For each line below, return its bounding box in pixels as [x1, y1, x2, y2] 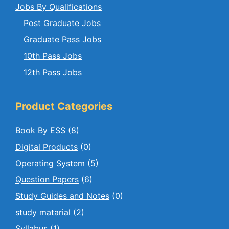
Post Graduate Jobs [24, 18, 101, 29]
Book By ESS [15, 125, 65, 136]
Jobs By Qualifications [15, 2, 102, 12]
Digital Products [15, 142, 78, 152]
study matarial [15, 207, 71, 218]
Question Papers [15, 174, 79, 185]
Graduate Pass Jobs [24, 34, 101, 45]
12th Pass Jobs [24, 67, 82, 78]
